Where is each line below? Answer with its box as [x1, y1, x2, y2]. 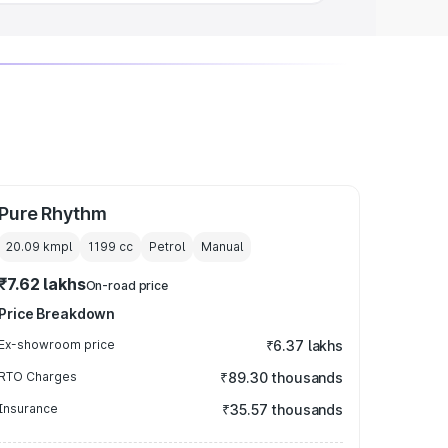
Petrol [149, 239, 186, 254]
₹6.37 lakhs [265, 337, 343, 354]
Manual [201, 239, 244, 254]
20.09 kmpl [6, 239, 73, 254]
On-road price [85, 278, 169, 293]
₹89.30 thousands [220, 369, 343, 386]
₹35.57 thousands [222, 401, 343, 418]
